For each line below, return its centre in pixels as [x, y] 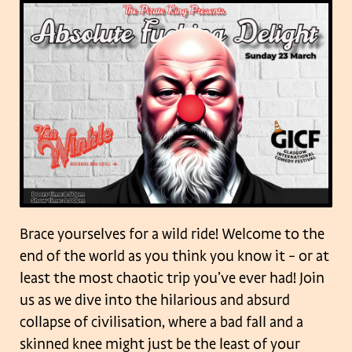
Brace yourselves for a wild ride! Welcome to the [172, 235]
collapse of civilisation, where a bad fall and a [161, 323]
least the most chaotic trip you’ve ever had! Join [172, 279]
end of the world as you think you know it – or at [174, 257]
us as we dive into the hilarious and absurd [155, 301]
